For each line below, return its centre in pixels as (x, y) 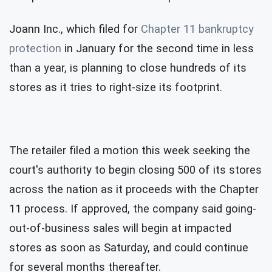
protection (35, 48)
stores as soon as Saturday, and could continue (129, 247)
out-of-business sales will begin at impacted (120, 228)
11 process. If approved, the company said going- (133, 209)
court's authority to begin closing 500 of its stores (135, 170)
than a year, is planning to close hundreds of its (128, 68)
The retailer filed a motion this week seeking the (130, 150)
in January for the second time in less (158, 48)
